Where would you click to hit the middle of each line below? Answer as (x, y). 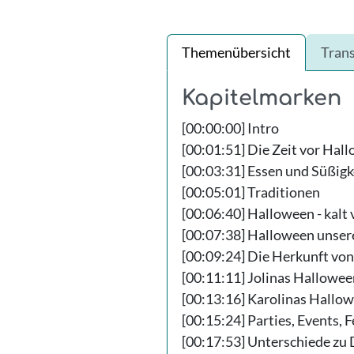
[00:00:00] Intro (230, 128)
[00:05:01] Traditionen (250, 192)
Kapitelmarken (261, 98)
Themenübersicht (236, 52)
